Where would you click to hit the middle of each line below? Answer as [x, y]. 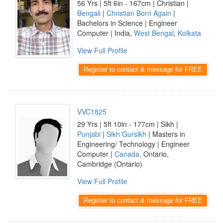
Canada [127, 154]
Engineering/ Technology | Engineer [133, 144]
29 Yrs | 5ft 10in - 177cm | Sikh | [128, 124]
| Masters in [166, 134]
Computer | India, [106, 33]
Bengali [89, 13]
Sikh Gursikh [126, 134]
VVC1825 [92, 111]
